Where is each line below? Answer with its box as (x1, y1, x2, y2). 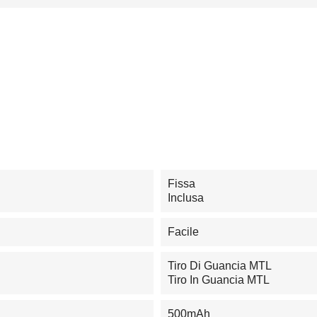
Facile (167, 226, 199, 238)
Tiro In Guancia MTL (167, 274, 270, 287)
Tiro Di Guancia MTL (167, 260, 272, 272)
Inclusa (167, 192, 204, 204)
